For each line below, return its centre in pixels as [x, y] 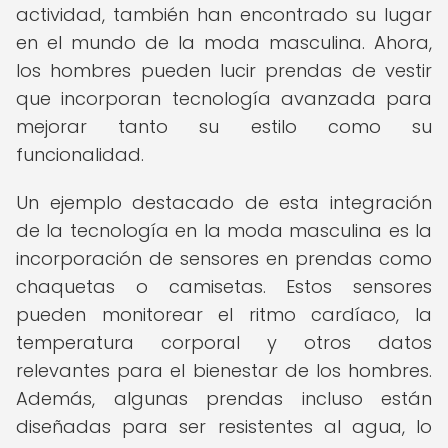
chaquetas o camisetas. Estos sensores [224, 286]
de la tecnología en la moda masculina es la [224, 230]
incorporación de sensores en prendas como [224, 258]
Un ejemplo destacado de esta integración [224, 202]
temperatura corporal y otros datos [224, 342]
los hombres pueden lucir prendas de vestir [224, 70]
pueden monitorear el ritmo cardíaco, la [224, 314]
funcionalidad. [80, 154]
